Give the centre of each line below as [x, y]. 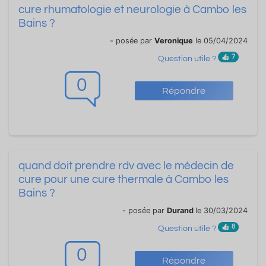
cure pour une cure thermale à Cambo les [123, 179]
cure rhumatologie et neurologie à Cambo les [132, 9]
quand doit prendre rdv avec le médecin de [126, 165]
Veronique [174, 40]
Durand [181, 210]
